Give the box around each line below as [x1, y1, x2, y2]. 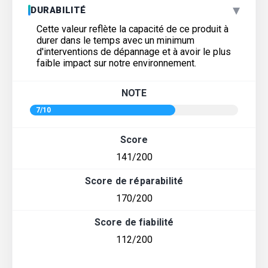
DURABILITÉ [31, 4, 86, 16]
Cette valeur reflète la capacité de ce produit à [36, 23, 229, 35]
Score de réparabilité [84, 175, 184, 187]
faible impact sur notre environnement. [36, 57, 196, 69]
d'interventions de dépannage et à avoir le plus [36, 45, 231, 57]
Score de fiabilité [94, 216, 174, 228]
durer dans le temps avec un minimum [36, 34, 194, 46]
